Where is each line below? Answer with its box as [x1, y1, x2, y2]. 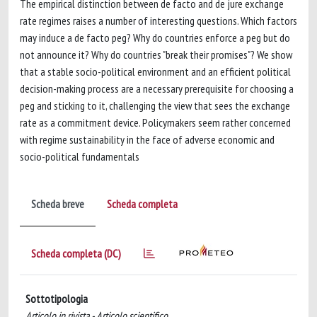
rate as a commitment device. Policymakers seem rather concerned [20, 115, 291, 129]
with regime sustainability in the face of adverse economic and [20, 132, 275, 146]
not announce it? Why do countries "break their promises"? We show [20, 47, 292, 62]
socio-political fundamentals [20, 149, 139, 163]
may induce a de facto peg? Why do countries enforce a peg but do [20, 30, 290, 45]
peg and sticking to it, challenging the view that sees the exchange [20, 98, 290, 113]
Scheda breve [31, 197, 84, 211]
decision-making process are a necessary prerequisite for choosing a [20, 81, 294, 96]
